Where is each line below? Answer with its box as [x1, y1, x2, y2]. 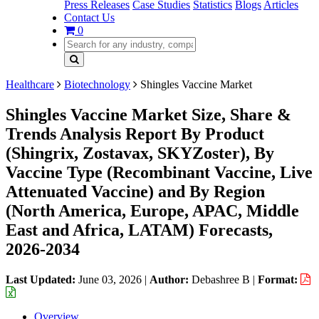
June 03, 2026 [78, 273, 142, 286]
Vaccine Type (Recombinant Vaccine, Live [6, 162, 313, 182]
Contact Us [64, 11, 115, 23]
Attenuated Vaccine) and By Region [6, 182, 265, 201]
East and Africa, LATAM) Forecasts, [6, 220, 273, 239]
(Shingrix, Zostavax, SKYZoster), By [6, 143, 274, 162]
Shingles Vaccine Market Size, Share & [6, 105, 291, 124]
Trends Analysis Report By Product [6, 124, 264, 143]
